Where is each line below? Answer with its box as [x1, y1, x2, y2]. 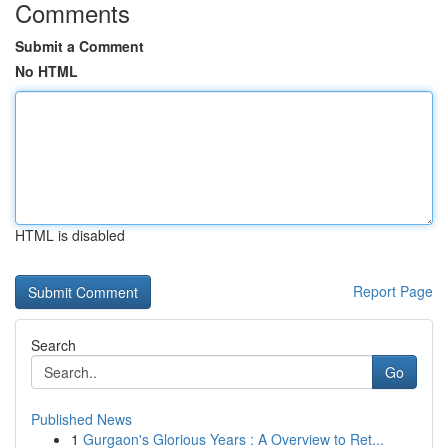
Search [31, 335, 76, 355]
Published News [31, 409, 132, 429]
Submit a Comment [15, 36, 144, 56]
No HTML [15, 61, 78, 81]
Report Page [353, 281, 433, 301]
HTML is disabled [15, 225, 125, 245]
